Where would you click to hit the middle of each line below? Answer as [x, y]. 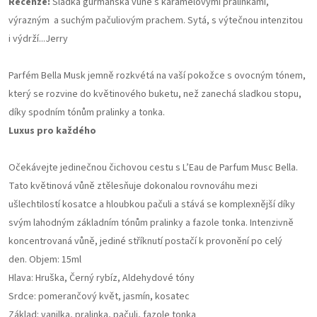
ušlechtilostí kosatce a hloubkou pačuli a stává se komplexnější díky [152, 204]
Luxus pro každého [53, 131]
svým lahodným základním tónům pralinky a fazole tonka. [129, 223]
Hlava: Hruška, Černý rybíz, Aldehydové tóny [102, 278]
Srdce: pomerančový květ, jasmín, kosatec [99, 296]
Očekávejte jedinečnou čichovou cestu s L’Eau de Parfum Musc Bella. [153, 167]
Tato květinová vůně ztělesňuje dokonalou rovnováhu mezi [133, 186]
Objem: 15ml [56, 259]
